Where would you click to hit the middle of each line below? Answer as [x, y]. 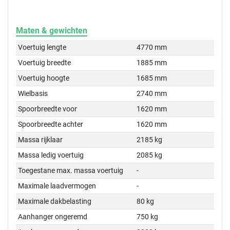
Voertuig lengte [42, 47]
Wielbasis [33, 94]
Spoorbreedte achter [51, 124]
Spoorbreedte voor [48, 109]
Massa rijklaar [41, 140]
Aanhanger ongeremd [53, 217]
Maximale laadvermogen [57, 186]
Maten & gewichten [52, 31]
